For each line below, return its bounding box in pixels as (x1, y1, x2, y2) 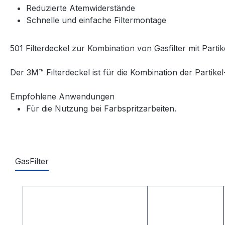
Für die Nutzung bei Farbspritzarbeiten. (26, 103, 176, 114)
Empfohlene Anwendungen (10, 91, 115, 102)
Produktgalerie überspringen (22, 186, 132, 197)
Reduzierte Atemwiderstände (26, 3, 135, 14)
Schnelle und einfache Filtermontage (26, 15, 166, 26)
